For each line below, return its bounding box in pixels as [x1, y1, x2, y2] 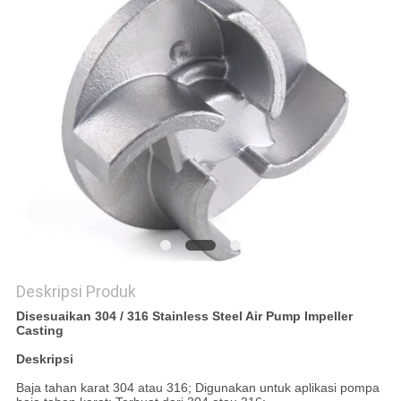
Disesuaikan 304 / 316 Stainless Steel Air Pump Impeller [15, 309, 353, 324]
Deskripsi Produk [15, 282, 136, 302]
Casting [15, 323, 64, 338]
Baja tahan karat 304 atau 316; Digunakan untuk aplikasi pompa [15, 380, 380, 396]
